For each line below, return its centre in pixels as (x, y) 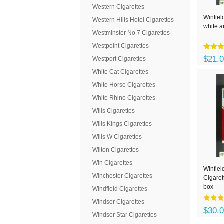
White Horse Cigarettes (124, 85)
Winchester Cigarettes (122, 176)
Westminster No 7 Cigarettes (131, 33)
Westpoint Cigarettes (121, 46)
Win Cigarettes (112, 163)
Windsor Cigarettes (118, 202)
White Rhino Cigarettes (124, 98)
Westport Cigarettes (119, 59)
